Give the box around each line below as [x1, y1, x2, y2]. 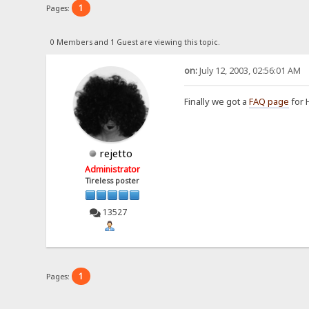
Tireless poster [86, 175, 140, 186]
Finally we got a [183, 94, 249, 108]
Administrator [85, 163, 141, 175]
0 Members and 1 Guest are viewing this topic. [50, 37, 220, 47]
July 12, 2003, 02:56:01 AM [197, 64, 301, 77]
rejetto [99, 146, 133, 160]
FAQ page [248, 94, 289, 108]
